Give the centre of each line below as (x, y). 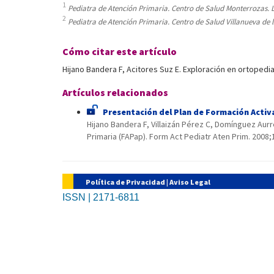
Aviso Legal (190, 182)
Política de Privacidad (125, 182)
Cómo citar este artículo (120, 51)
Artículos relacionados (115, 92)
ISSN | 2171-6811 (101, 197)
